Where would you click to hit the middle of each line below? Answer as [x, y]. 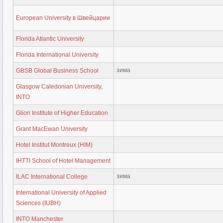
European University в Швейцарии [63, 18]
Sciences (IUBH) [38, 203]
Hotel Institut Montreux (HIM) [54, 145]
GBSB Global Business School [57, 70]
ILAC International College [52, 176]
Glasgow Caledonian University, [59, 86]
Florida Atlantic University [50, 39]
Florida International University [57, 55]
